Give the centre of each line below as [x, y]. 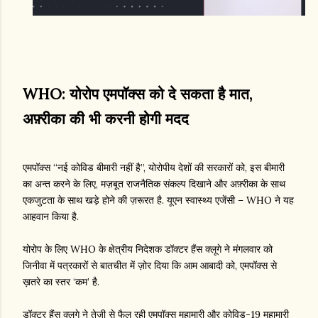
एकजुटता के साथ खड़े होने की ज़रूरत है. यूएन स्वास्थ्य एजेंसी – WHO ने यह [158, 201]
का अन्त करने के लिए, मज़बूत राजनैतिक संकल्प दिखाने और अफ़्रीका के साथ [154, 184]
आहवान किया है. [51, 217]
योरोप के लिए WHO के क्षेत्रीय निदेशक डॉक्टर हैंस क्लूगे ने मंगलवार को [148, 250]
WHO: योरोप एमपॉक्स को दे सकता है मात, [137, 94]
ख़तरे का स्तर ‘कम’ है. [61, 282]
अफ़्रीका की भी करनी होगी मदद [106, 119]
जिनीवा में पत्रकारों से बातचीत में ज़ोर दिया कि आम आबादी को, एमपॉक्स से [150, 266]
